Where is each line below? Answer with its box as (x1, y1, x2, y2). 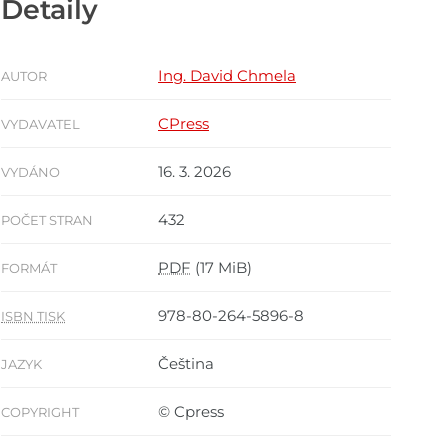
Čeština (158, 354, 214, 374)
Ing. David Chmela (158, 66, 296, 86)
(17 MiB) (191, 258, 252, 278)
